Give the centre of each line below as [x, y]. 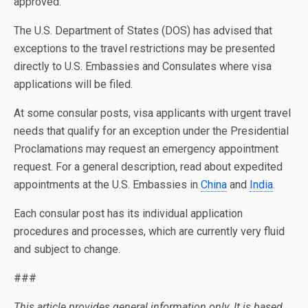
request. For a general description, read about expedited [148, 167]
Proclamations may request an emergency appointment [146, 149]
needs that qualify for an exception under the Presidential [151, 131]
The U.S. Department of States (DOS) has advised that [143, 31]
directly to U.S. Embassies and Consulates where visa [143, 66]
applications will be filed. [73, 84]
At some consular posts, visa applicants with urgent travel [152, 113]
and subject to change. [67, 249]
